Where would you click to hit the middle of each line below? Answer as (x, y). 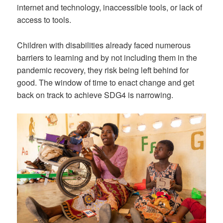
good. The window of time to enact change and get (106, 82)
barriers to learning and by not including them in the (107, 57)
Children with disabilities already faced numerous (104, 45)
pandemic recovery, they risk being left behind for (103, 70)
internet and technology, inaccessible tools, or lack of (110, 7)
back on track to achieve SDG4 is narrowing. (95, 95)
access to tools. (44, 20)
